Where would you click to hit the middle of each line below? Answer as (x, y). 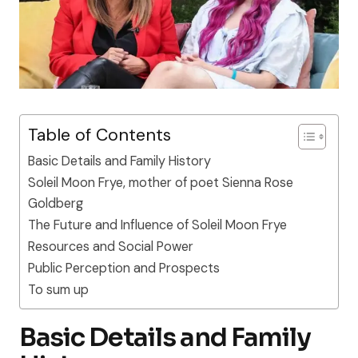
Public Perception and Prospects (124, 268)
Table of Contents (99, 135)
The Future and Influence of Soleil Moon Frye (157, 225)
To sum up (58, 290)
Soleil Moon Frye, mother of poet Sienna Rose (161, 183)
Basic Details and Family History (119, 161)
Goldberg (56, 204)
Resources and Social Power (111, 247)
